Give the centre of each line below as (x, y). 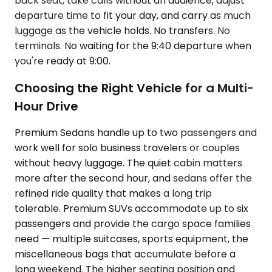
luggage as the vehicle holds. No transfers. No (122, 31)
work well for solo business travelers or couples (127, 148)
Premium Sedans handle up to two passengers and (136, 133)
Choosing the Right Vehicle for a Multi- (134, 88)
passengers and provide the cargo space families (133, 224)
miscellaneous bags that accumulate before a (125, 254)
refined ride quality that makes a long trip (113, 194)
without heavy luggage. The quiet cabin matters (128, 163)
